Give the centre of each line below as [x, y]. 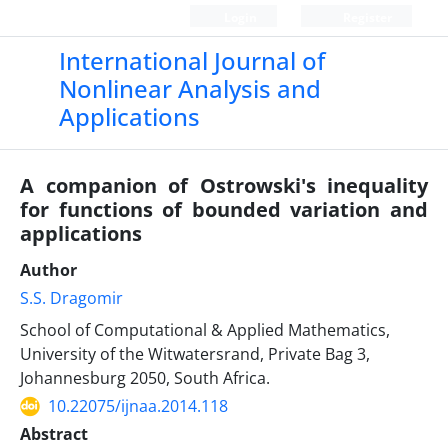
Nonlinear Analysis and [189, 88]
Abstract [54, 434]
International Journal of [191, 60]
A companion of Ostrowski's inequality [224, 185]
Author [48, 270]
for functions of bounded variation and [224, 209]
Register [365, 17]
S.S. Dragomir [71, 298]
